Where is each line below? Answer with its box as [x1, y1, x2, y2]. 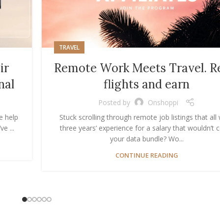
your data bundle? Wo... [110, 134, 184, 144]
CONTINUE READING [115, 151, 178, 160]
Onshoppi [148, 97, 178, 107]
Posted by [98, 97, 130, 107]
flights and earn [104, 77, 190, 92]
